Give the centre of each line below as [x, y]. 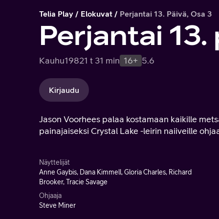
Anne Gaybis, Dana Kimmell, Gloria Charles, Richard [115, 172]
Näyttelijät [55, 162]
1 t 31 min [102, 60]
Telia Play [56, 14]
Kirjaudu [64, 90]
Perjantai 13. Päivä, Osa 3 [166, 14]
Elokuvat [97, 14]
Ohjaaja [50, 196]
